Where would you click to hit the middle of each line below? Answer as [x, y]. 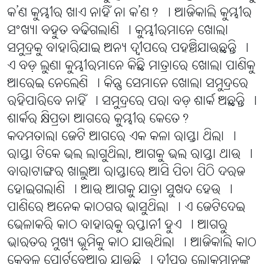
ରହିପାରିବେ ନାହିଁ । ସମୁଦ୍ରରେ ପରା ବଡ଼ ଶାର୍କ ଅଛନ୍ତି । [132, 102]
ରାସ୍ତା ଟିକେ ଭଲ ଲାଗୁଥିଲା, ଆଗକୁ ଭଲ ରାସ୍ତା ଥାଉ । [130, 155]
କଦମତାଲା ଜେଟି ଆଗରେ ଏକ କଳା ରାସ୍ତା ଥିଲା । [122, 137]
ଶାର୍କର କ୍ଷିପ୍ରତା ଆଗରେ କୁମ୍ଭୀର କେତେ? [98, 120]
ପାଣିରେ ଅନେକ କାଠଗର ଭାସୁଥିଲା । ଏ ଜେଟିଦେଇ [126, 208]
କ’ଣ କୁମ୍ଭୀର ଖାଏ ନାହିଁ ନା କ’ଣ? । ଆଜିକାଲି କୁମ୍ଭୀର [129, 14]
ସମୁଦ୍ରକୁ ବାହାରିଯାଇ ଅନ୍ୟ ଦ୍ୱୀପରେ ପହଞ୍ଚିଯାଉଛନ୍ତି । [128, 49]
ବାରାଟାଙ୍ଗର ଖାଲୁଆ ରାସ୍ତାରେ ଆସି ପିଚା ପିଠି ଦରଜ [126, 173]
